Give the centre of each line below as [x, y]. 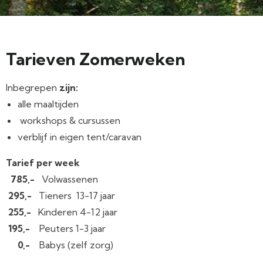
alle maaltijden [48, 104]
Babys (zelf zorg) [72, 245]
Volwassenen [70, 179]
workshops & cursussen [69, 120]
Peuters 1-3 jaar [73, 228]
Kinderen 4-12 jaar [78, 212]
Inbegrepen [31, 87]
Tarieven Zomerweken [96, 59]
